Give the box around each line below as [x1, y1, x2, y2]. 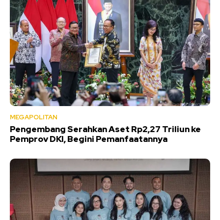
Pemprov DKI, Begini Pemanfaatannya [10, 133, 167, 144]
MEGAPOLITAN [10, 112, 57, 121]
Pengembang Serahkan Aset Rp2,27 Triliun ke [10, 123, 201, 135]
